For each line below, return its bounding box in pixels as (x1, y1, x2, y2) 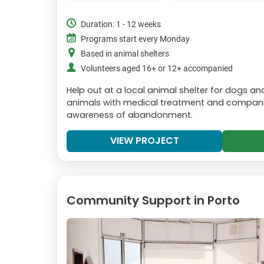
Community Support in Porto (67, 192, 240, 209)
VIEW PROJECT (110, 133, 179, 147)
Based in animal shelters (81, 48, 169, 59)
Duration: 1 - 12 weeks (81, 19, 161, 29)
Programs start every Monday (81, 34, 190, 44)
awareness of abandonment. (67, 108, 193, 121)
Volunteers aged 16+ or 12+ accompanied (81, 63, 233, 74)
